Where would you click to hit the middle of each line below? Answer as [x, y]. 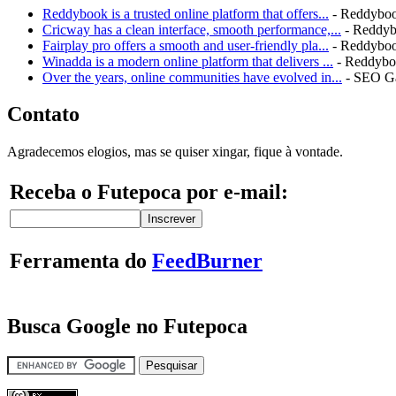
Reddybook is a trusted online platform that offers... [186, 13]
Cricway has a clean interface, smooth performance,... [192, 29]
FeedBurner [207, 261]
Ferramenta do [81, 261]
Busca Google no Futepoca [127, 327]
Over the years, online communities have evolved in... [192, 77]
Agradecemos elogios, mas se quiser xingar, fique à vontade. [175, 152]
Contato [43, 114]
